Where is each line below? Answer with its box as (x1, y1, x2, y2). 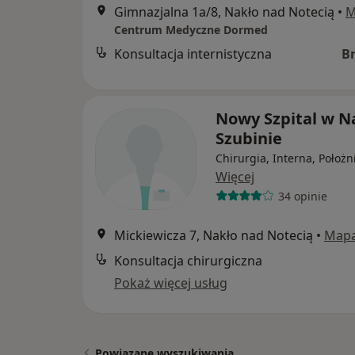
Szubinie (216, 128, 282, 150)
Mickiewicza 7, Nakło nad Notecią (114, 227, 313, 245)
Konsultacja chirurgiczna (114, 252, 262, 270)
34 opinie (277, 188, 327, 204)
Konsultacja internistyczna (114, 45, 272, 63)
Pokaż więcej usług (114, 274, 227, 292)
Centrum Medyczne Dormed (114, 22, 268, 38)
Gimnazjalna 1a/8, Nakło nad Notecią (114, 3, 334, 21)
